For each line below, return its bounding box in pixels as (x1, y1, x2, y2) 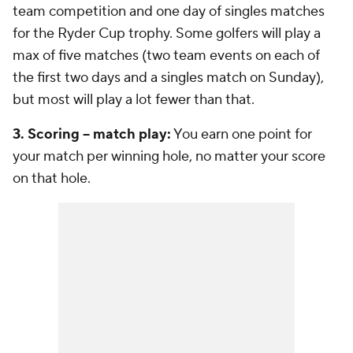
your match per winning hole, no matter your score (13, 147, 325, 165)
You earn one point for (171, 125, 312, 143)
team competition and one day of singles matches (13, 2, 325, 20)
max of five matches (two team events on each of (13, 46, 320, 65)
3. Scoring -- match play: (13, 125, 171, 143)
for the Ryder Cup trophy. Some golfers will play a (13, 24, 321, 43)
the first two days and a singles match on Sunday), (13, 69, 324, 87)
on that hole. (13, 169, 91, 188)
